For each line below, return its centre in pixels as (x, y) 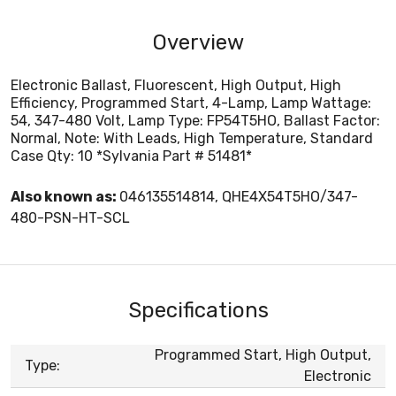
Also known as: (65, 196)
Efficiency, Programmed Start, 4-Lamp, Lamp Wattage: (191, 103)
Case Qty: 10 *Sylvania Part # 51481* (131, 156)
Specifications (198, 310)
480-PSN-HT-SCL (70, 217)
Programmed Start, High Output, (263, 354)
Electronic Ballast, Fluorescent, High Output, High (176, 85)
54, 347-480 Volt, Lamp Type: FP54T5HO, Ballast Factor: (195, 120)
